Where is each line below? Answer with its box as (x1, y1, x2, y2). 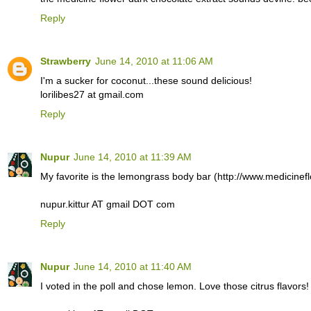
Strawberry (40, 55, 91, 67)
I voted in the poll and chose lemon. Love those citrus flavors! (40, 280, 309, 292)
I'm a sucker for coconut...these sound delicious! (40, 74, 252, 86)
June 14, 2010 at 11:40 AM (74, 260, 192, 272)
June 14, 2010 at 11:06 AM (95, 55, 213, 67)
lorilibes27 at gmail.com (40, 88, 144, 100)
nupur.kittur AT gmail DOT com (40, 198, 175, 210)
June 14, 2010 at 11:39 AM (74, 151, 192, 162)
